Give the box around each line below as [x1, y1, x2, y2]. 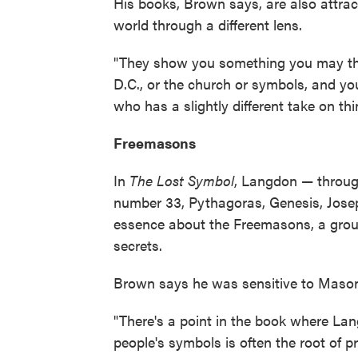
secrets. [113, 235, 162, 255]
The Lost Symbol [129, 170, 234, 190]
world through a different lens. [113, 14, 302, 34]
